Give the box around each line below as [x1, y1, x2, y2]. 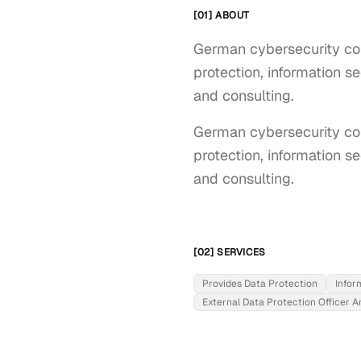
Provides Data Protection [202, 277, 317, 290]
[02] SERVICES [193, 246, 266, 259]
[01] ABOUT [193, 9, 250, 22]
